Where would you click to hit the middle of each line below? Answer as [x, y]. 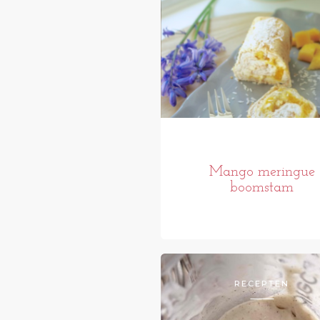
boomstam [262, 188]
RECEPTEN [262, 284]
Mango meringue [262, 172]
